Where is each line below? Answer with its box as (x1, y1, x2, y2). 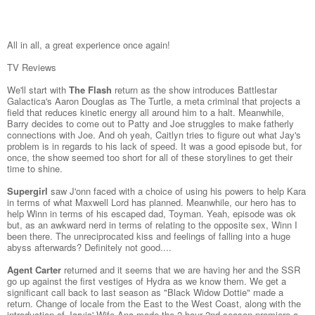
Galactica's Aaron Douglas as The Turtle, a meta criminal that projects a (7, 94, 300, 108)
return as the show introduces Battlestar (112, 83, 277, 97)
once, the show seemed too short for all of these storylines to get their (7, 150, 292, 165)
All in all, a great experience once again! (7, 38, 170, 52)
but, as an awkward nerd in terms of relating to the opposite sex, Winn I (7, 218, 297, 232)
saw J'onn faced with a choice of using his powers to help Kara (51, 184, 306, 198)
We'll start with (7, 83, 69, 97)
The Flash (69, 83, 112, 97)
